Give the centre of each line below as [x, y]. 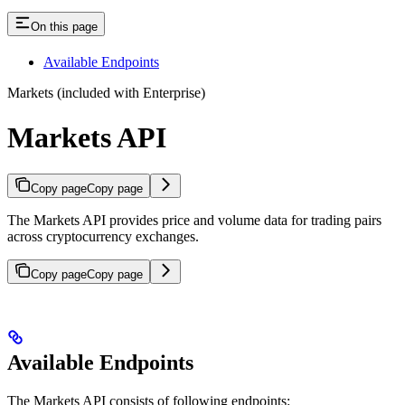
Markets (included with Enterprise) [106, 93]
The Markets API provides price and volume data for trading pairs [194, 221]
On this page [64, 27]
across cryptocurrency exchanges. [103, 237]
